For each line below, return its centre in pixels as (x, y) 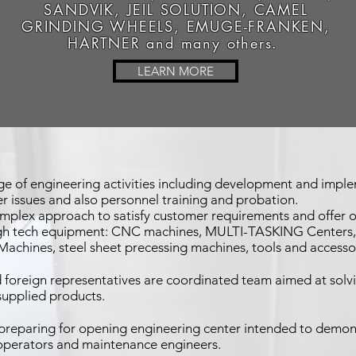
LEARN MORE (176, 71)
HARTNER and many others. (176, 43)
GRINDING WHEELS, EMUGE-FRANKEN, (176, 26)
